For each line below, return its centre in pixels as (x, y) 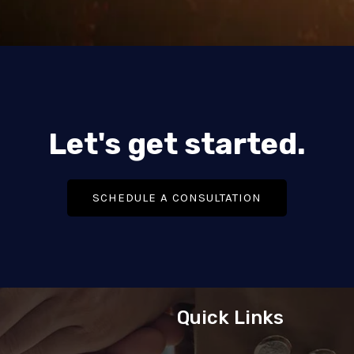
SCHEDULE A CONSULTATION (177, 197)
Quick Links (230, 317)
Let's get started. (177, 143)
